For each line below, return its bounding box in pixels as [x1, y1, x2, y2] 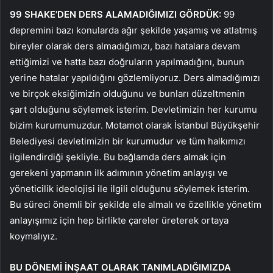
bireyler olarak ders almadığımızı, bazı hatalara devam [10, 40, 240, 52]
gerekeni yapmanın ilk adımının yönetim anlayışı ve [10, 166, 228, 179]
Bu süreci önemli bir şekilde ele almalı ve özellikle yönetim [10, 198, 261, 210]
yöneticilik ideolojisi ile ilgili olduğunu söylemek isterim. [10, 182, 250, 194]
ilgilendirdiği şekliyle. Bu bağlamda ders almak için [10, 151, 226, 163]
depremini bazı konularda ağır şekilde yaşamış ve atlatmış [10, 24, 257, 36]
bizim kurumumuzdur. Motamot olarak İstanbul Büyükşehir [10, 119, 260, 131]
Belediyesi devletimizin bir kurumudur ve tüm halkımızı [10, 135, 246, 147]
